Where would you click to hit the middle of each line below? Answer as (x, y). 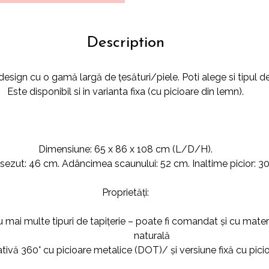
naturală (152, 236)
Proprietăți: (125, 193)
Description (125, 43)
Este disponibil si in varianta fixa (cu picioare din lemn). (125, 92)
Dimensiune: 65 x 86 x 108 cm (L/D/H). (125, 150)
